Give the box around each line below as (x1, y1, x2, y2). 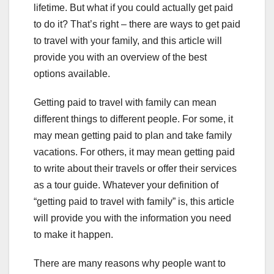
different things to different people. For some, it (34, 113, 233, 124)
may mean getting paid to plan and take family (34, 130, 232, 141)
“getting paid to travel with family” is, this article (34, 196, 234, 207)
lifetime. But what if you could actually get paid (34, 2, 233, 13)
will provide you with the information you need (34, 212, 231, 223)
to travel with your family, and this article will (34, 35, 222, 46)
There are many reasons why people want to (34, 257, 226, 268)
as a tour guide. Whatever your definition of (34, 179, 218, 190)
